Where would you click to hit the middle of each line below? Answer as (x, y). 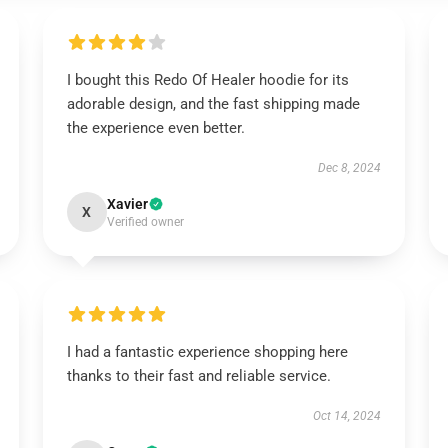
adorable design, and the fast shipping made (213, 104)
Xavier (127, 204)
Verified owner (145, 222)
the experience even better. (155, 128)
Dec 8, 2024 (350, 168)
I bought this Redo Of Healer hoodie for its (207, 80)
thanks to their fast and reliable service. (198, 376)
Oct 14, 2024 (347, 416)
